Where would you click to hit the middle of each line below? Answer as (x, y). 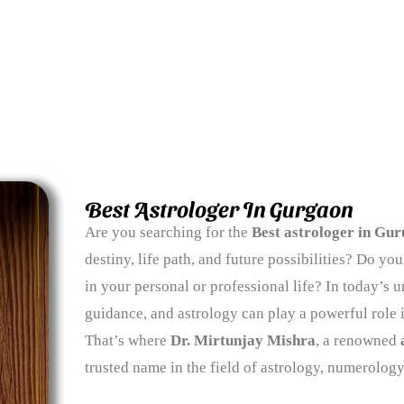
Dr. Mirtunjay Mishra (243, 341)
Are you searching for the (168, 233)
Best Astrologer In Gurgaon (219, 209)
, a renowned (358, 341)
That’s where (127, 341)
